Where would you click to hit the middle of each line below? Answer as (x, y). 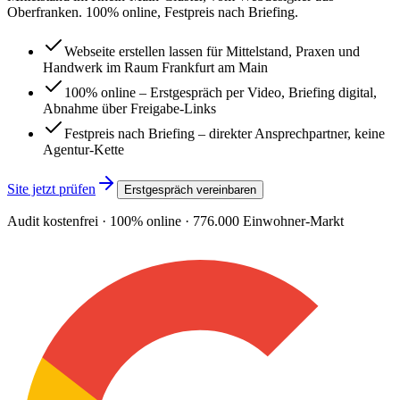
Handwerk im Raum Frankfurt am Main (155, 67)
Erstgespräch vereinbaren (190, 189)
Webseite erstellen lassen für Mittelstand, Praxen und (212, 51)
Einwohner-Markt (292, 221)
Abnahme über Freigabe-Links (129, 108)
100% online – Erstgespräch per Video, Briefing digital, (221, 92)
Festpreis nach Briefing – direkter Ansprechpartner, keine (225, 133)
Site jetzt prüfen (51, 188)
